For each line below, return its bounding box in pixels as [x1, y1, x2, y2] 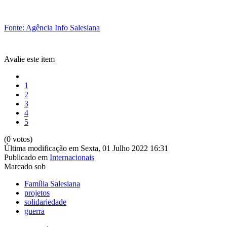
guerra [24, 206, 45, 215]
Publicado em [4, 153, 48, 162]
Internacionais [50, 153, 94, 162]
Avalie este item [4, 54, 55, 63]
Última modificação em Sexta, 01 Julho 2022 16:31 [4, 143, 168, 153]
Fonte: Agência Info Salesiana [4, 23, 100, 32]
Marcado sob [4, 162, 46, 171]
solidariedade [24, 197, 66, 206]
